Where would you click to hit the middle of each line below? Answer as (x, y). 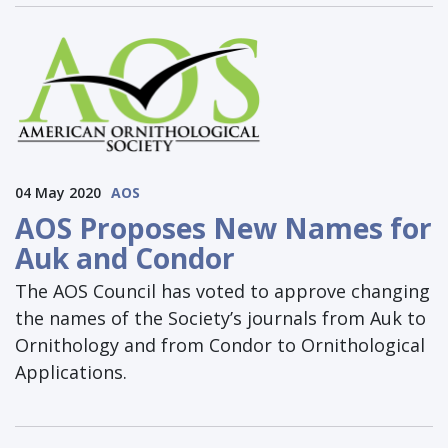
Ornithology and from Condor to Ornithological (220, 345)
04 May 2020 (58, 193)
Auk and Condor (125, 258)
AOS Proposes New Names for (223, 228)
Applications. (71, 372)
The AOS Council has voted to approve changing (222, 291)
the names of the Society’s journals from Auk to (220, 318)
